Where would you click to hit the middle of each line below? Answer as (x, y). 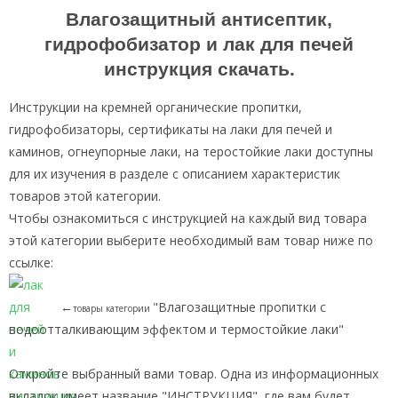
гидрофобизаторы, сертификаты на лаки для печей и (171, 130)
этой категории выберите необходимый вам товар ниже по (191, 241)
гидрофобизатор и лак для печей (199, 44)
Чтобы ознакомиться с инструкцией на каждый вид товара (188, 219)
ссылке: (31, 263)
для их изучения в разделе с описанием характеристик (175, 174)
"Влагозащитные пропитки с (239, 307)
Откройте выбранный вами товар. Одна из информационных (194, 374)
